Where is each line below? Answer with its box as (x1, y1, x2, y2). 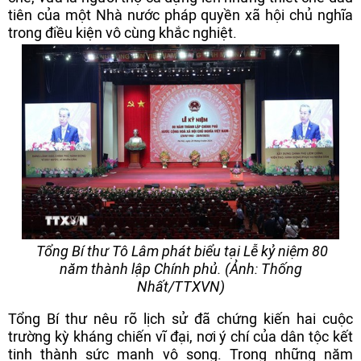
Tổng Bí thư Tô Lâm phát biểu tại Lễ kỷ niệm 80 (33, 243, 328, 259)
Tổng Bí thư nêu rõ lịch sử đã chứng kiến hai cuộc (8, 310, 353, 327)
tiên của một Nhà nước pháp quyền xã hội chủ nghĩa (8, 6, 353, 23)
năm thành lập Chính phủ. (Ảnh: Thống (59, 260, 302, 277)
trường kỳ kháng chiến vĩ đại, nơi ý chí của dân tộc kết (8, 328, 353, 345)
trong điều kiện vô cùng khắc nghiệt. (8, 24, 237, 41)
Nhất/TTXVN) (136, 278, 225, 295)
